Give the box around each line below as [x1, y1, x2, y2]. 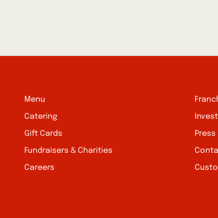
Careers [24, 163, 54, 172]
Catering [24, 112, 57, 121]
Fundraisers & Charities [24, 146, 112, 155]
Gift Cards [24, 129, 62, 138]
